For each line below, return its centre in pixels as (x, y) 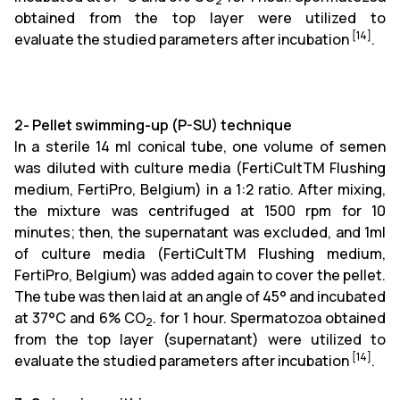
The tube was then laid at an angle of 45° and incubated (200, 296)
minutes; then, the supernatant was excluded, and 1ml (200, 232)
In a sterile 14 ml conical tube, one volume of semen (200, 146)
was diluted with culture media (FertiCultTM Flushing (200, 168)
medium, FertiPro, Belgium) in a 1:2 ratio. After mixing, (200, 189)
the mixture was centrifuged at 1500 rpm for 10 (200, 211)
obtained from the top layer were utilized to (200, 18)
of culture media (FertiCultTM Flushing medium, (200, 254)
